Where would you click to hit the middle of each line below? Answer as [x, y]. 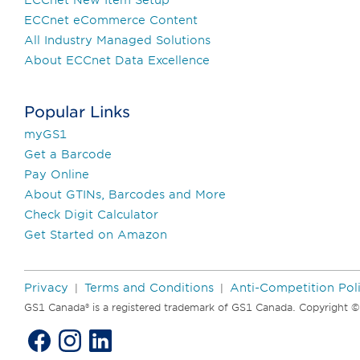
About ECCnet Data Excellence [117, 60]
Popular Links [77, 111]
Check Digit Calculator [91, 214]
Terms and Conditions [149, 287]
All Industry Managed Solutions [117, 40]
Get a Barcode [68, 154]
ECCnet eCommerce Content [111, 20]
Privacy [46, 287]
